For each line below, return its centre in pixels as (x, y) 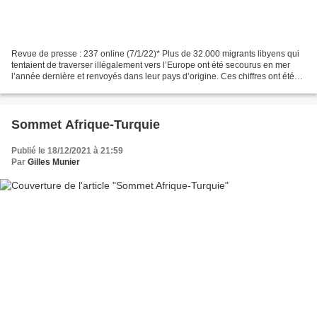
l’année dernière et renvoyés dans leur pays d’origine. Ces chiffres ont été (153, 77)
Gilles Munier (54, 162)
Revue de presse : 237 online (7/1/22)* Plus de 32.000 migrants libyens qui (155, 54)
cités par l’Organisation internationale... (86, 88)
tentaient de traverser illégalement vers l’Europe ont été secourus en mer (151, 65)
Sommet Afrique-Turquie (86, 125)
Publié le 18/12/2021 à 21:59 (67, 151)
